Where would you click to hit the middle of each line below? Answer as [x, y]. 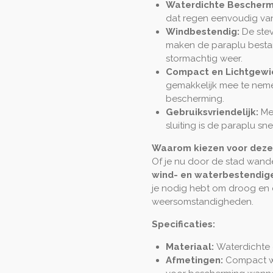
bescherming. [195, 98]
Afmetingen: [194, 260]
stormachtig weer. [204, 58]
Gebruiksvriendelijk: [212, 112]
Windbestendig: [202, 31]
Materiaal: [190, 246]
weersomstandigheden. [203, 201]
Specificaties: [183, 224]
